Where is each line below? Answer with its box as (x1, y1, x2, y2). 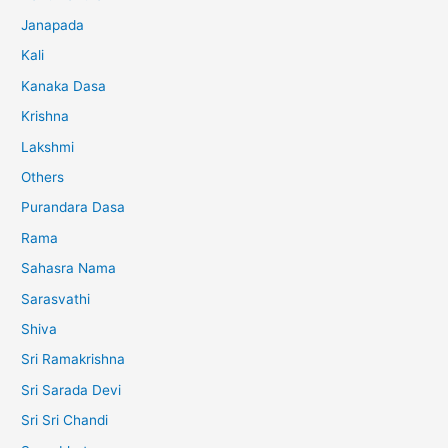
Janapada (21, 16, 85, 33)
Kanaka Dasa (21, 77, 107, 94)
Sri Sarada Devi (21, 381, 122, 398)
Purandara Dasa (21, 199, 126, 216)
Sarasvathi (21, 290, 91, 307)
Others (21, 168, 65, 185)
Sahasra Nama (21, 260, 117, 277)
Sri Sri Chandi (21, 412, 109, 429)
